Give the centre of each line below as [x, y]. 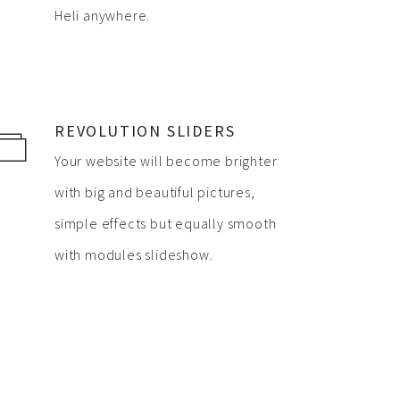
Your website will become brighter [166, 161]
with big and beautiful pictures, [155, 192]
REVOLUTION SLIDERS [145, 131]
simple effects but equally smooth [166, 223]
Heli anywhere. [103, 15]
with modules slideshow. [134, 254]
